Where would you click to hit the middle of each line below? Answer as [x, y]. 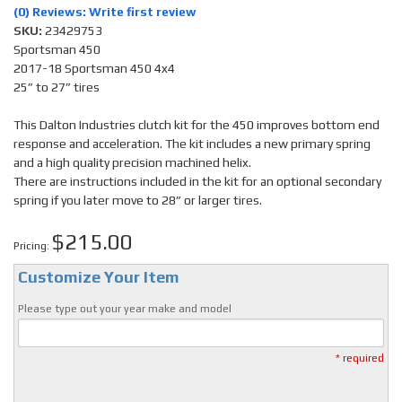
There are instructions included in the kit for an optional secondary [197, 181]
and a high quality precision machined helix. [132, 162]
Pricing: [33, 246]
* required [358, 358]
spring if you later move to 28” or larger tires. [138, 200]
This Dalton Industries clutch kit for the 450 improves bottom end [197, 125]
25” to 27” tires [57, 87]
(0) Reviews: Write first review [105, 12]
